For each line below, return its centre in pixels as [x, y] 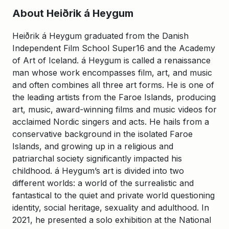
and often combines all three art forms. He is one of [113, 85]
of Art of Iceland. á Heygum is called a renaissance [111, 61]
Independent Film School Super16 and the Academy [114, 48]
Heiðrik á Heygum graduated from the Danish [100, 36]
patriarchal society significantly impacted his [97, 159]
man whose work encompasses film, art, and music [112, 73]
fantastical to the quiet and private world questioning [113, 196]
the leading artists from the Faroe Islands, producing [114, 97]
